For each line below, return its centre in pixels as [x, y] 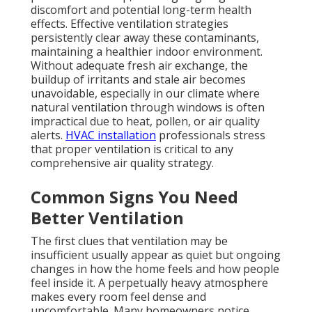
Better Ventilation [107, 218]
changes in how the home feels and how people [155, 269]
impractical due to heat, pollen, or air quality [145, 122]
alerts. [48, 135]
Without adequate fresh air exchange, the [139, 66]
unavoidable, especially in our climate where [145, 94]
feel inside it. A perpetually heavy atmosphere [149, 283]
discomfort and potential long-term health [141, 10]
